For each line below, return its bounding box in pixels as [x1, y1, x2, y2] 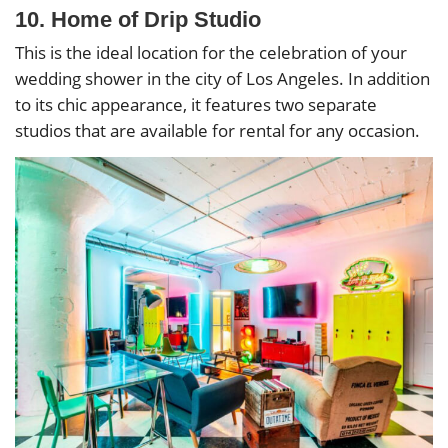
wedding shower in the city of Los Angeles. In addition [15, 66, 430, 90]
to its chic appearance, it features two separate [15, 92, 377, 116]
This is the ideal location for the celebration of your [15, 40, 407, 64]
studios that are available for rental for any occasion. [15, 118, 420, 142]
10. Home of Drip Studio [15, 6, 261, 32]
